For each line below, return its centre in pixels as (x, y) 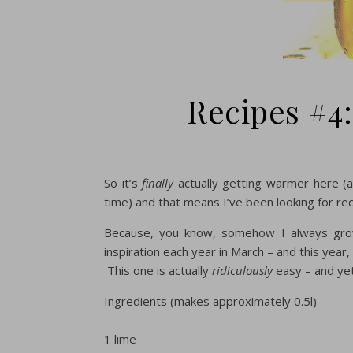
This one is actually (158, 270)
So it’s (123, 183)
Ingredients (136, 301)
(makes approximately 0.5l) (242, 301)
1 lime (120, 339)
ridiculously (242, 270)
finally (160, 183)
